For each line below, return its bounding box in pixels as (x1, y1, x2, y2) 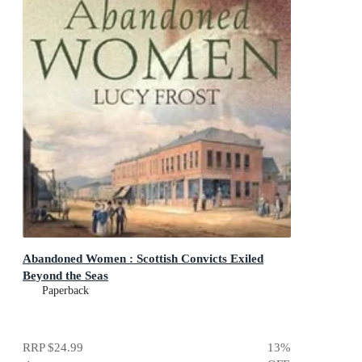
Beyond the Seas (23, 268, 108, 283)
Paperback (42, 284, 89, 297)
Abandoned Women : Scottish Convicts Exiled (23, 251, 263, 266)
